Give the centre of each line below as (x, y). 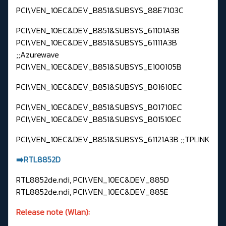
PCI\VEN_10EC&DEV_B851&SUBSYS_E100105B (99, 67)
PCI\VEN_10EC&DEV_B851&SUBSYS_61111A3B (97, 43)
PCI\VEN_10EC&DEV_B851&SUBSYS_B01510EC (99, 119)
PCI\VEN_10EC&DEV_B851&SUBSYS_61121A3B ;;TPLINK (113, 139)
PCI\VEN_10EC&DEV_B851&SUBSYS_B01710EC (99, 107)
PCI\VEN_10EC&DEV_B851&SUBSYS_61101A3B (98, 31)
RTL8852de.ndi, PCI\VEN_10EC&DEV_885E (92, 192)
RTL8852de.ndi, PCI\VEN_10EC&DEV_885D (93, 180)
